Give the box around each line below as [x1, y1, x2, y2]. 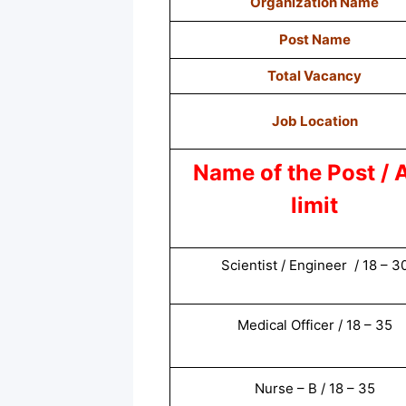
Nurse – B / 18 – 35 [254, 379, 375, 397]
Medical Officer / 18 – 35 [237, 315, 392, 333]
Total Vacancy [267, 66, 362, 84]
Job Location [271, 111, 358, 130]
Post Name [278, 30, 351, 48]
